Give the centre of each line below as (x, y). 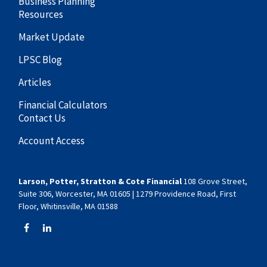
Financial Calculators (63, 105)
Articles (35, 82)
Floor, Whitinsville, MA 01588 (69, 206)
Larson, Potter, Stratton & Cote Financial (100, 181)
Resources (41, 14)
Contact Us (42, 118)
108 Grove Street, (215, 181)
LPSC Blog (41, 59)
